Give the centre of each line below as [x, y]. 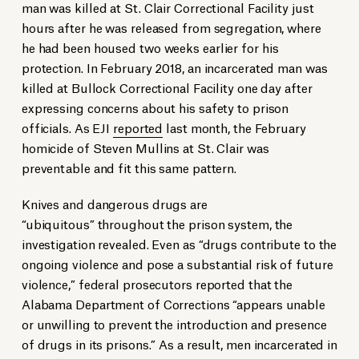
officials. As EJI [67, 127]
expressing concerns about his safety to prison [155, 107]
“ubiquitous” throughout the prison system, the [157, 224]
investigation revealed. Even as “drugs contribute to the [179, 244]
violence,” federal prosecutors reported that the [157, 284]
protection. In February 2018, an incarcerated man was [174, 67]
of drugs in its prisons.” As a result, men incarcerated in [179, 344]
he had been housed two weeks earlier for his [150, 47]
